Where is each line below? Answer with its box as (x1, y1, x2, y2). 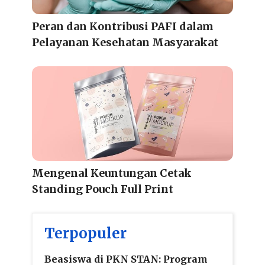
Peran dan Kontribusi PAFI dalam (32, 19, 214, 33)
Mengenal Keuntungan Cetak (32, 166, 192, 180)
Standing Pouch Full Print (32, 182, 173, 196)
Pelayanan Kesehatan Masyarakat (32, 35, 218, 49)
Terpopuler (44, 224, 127, 243)
